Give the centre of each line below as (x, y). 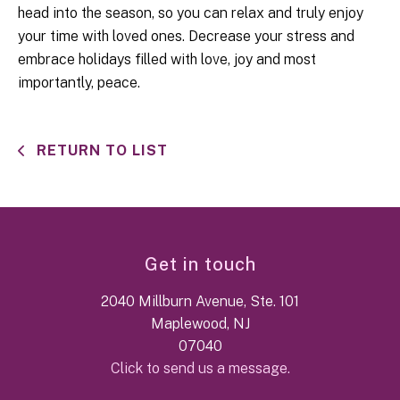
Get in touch (200, 265)
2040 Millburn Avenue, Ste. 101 (200, 302)
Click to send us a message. (200, 369)
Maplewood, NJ (200, 324)
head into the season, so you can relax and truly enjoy (191, 13)
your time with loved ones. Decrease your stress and (186, 37)
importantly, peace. (79, 83)
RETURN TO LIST (100, 151)
